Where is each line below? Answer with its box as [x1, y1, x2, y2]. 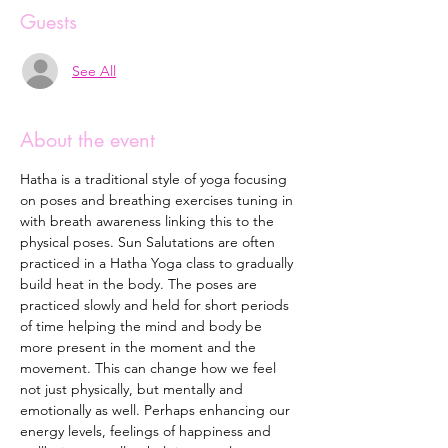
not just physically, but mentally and [20, 380, 247, 398]
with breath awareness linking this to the [20, 212, 278, 230]
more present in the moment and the [20, 338, 260, 356]
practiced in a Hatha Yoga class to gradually [20, 254, 297, 272]
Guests [20, 9, 77, 35]
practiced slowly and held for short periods [20, 296, 293, 314]
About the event [20, 127, 155, 153]
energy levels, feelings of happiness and [20, 422, 275, 440]
